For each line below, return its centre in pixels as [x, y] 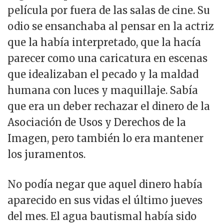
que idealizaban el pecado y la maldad [103, 74]
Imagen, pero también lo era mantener [105, 138]
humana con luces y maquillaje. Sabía [103, 90]
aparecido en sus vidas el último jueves [105, 200]
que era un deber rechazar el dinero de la [109, 106]
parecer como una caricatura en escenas [107, 58]
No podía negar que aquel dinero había [105, 184]
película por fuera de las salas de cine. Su [109, 10]
